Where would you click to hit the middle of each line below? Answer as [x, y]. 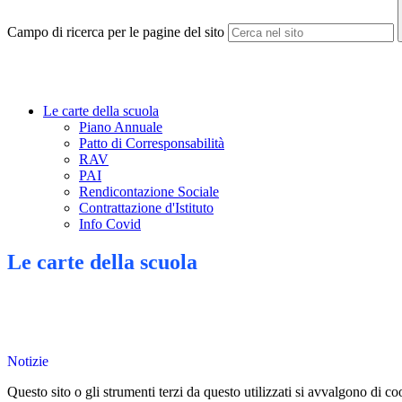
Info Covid [110, 224]
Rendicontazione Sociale [149, 192]
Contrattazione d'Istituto [146, 208]
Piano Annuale [121, 127]
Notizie [28, 362]
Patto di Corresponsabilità [152, 144]
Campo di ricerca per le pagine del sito [116, 32]
